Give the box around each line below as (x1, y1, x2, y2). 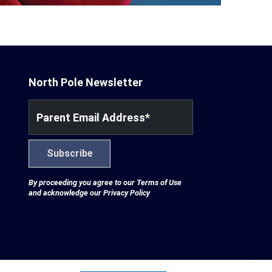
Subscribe (46, 147, 93, 159)
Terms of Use (136, 177, 182, 187)
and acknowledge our (28, 188, 103, 197)
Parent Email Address (36, 110, 145, 124)
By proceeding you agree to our (28, 177, 137, 187)
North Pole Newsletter (28, 75, 143, 89)
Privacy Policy (103, 188, 150, 197)
